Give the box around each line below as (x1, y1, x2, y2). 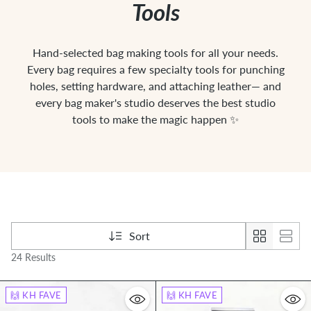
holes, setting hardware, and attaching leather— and (30, 78, 281, 92)
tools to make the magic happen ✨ (72, 112, 239, 126)
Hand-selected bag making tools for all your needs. (33, 45, 278, 59)
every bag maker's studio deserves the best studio (35, 95, 276, 109)
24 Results (11, 251, 56, 263)
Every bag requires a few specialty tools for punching (26, 62, 285, 76)
